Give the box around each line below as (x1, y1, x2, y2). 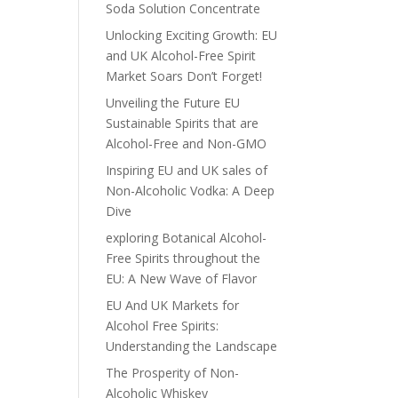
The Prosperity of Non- (106, 364, 240, 382)
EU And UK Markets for (106, 297, 240, 314)
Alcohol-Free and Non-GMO (106, 135, 267, 153)
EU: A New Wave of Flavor (106, 270, 258, 288)
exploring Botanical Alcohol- (106, 229, 267, 247)
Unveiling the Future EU (106, 94, 241, 112)
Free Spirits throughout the (106, 250, 261, 267)
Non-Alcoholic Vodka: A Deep (106, 182, 275, 200)
